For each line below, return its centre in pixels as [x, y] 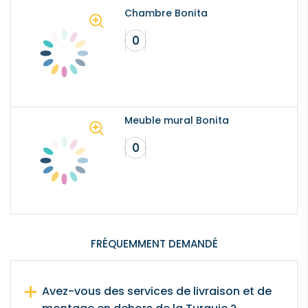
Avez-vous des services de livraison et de [157, 291]
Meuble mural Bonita [177, 120]
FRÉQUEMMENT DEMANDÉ [154, 244]
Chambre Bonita [166, 13]
